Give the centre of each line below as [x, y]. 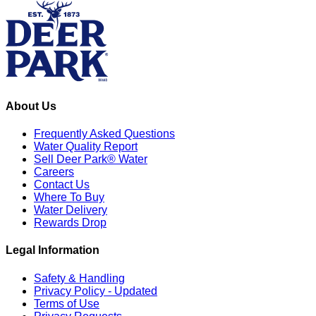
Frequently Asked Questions [104, 134]
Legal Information [53, 250]
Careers [54, 172]
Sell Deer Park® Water [91, 159]
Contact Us [62, 185]
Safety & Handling [79, 278]
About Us [31, 106]
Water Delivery [71, 210]
